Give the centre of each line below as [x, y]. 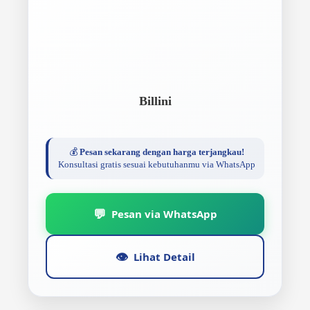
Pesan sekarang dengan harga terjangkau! [162, 152]
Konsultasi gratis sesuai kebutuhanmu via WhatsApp [156, 164]
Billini [155, 101]
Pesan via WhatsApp [164, 213]
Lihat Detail [164, 256]
